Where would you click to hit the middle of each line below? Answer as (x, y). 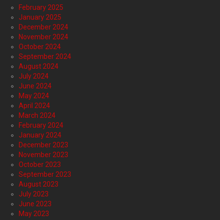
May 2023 (34, 214)
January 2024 (40, 135)
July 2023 (34, 194)
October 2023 (40, 165)
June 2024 (35, 86)
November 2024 (43, 37)
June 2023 (35, 204)
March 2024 (37, 116)
